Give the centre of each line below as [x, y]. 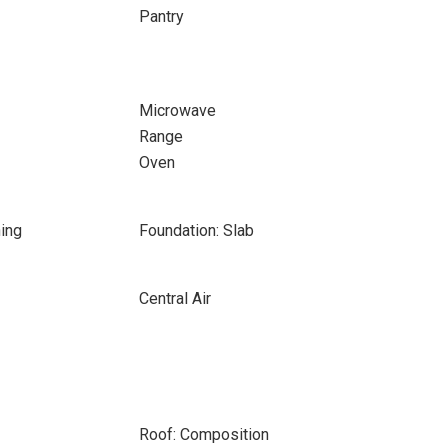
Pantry [161, 16]
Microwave [177, 110]
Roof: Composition [203, 434]
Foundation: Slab [196, 230]
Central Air [174, 298]
